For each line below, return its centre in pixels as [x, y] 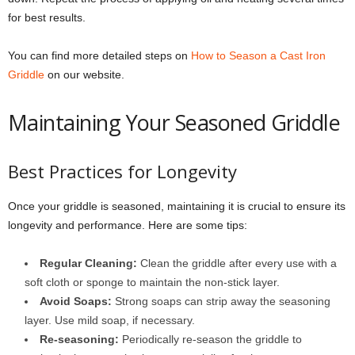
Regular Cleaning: [88, 263]
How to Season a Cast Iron [258, 55]
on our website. [84, 74]
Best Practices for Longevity [122, 171]
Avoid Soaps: [76, 301]
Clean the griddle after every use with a [237, 263]
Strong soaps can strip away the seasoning [221, 301]
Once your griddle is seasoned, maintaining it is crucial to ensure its [177, 206]
